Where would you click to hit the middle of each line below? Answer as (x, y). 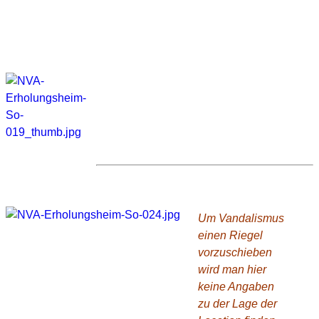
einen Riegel (230, 235)
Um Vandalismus (241, 218)
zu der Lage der (237, 303)
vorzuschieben (235, 252)
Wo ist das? (135, 187)
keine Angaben (236, 286)
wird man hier (232, 269)
